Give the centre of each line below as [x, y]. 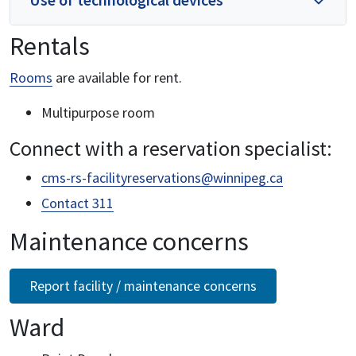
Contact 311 [77, 203]
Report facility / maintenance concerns [143, 286]
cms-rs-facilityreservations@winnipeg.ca [162, 177]
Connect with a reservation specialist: [171, 148]
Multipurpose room [98, 112]
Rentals [50, 46]
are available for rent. [117, 77]
